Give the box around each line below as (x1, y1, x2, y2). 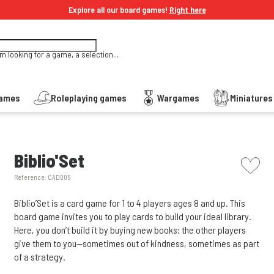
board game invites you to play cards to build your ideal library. (14, 210, 252, 222)
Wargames (157, 92, 199, 103)
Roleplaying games (51, 92, 127, 103)
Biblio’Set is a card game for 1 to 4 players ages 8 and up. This (14, 197, 246, 209)
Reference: (14, 173, 48, 181)
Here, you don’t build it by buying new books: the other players (14, 224, 246, 235)
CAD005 (48, 173, 71, 181)
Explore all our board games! (68, 4, 169, 15)
